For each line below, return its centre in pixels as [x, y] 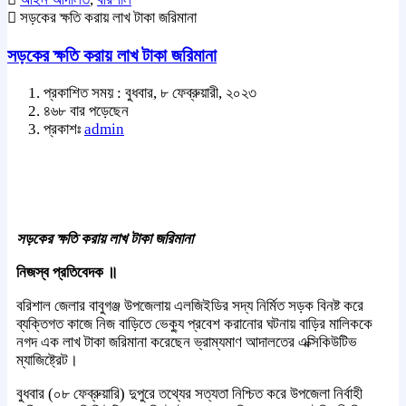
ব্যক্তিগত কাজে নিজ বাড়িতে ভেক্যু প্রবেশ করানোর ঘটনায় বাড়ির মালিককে [194, 324]
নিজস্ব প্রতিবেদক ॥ [67, 272]
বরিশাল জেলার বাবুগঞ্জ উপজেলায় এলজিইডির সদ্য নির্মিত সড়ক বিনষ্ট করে [190, 305]
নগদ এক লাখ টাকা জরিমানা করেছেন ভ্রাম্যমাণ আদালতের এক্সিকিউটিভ [187, 342]
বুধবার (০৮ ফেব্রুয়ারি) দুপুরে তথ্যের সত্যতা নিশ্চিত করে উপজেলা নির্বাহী [189, 393]
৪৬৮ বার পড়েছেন [86, 111]
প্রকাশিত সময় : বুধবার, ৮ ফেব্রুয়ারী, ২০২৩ [150, 92]
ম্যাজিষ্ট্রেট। [47, 360]
